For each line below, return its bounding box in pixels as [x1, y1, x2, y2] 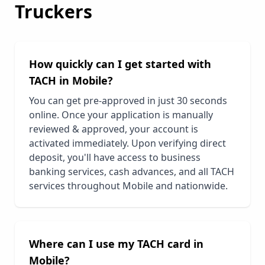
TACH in [29, 73, 72, 88]
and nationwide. [156, 179, 228, 193]
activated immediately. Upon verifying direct [29, 137, 226, 150]
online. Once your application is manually [29, 108, 213, 122]
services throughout [29, 179, 122, 193]
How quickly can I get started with [29, 57, 211, 72]
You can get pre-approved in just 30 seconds [29, 94, 227, 108]
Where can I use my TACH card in [29, 237, 203, 251]
